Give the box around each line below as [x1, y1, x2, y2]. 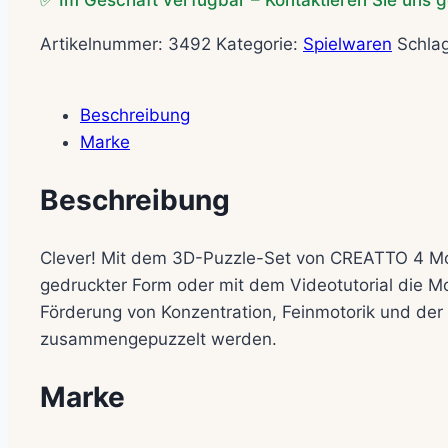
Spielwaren [303, 34, 392, 55]
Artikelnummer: [40, 34, 168, 55]
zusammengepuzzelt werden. [40, 328, 277, 349]
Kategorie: [216, 34, 303, 55]
